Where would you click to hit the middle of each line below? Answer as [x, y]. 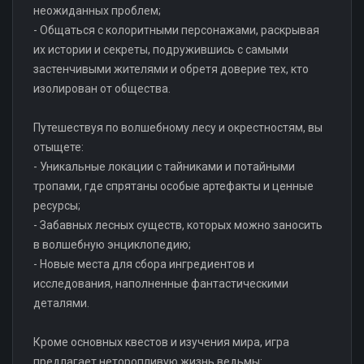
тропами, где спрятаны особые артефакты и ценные [173, 186]
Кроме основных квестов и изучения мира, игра [161, 342]
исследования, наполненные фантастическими [161, 283]
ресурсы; [57, 205]
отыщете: [58, 147]
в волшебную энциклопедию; [112, 244]
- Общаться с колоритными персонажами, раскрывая [176, 30]
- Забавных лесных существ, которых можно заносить [178, 225]
